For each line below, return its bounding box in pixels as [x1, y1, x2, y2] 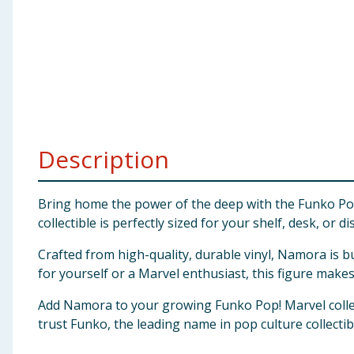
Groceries [6, 88, 67, 106]
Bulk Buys [6, 127, 66, 145]
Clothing [6, 50, 62, 67]
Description [38, 143, 169, 175]
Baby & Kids [6, 11, 79, 28]
